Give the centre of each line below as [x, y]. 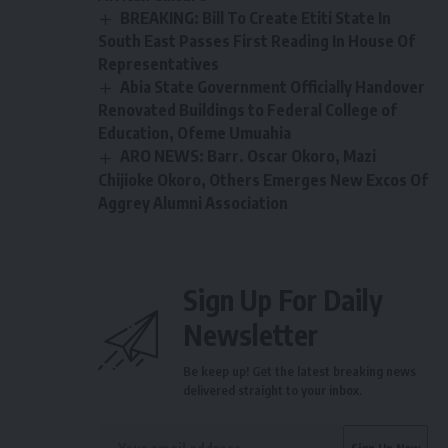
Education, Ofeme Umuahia [194, 133]
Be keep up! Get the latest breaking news [299, 370]
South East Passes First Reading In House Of [256, 41]
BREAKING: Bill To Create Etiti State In [256, 18]
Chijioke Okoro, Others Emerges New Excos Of [263, 179]
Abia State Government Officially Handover [273, 87]
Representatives [158, 64]
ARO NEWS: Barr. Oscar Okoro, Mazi [248, 156]
